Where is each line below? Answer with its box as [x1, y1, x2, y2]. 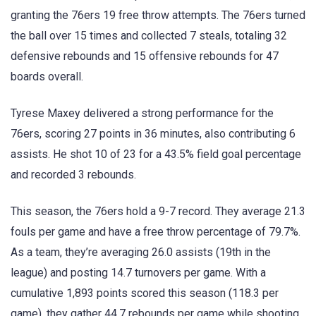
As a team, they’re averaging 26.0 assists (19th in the [11, 245, 271, 260]
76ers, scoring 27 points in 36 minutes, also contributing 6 [11, 126, 296, 140]
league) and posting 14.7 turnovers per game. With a [11, 266, 266, 280]
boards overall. [11, 69, 83, 83]
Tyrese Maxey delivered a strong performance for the [11, 106, 274, 120]
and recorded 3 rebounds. [11, 167, 136, 181]
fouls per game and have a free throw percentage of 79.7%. [11, 225, 300, 239]
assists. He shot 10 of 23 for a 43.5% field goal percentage [11, 147, 301, 161]
